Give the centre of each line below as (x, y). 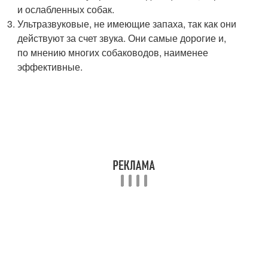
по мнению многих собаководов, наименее (113, 53)
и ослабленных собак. (66, 10)
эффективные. (50, 67)
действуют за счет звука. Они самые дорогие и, (122, 38)
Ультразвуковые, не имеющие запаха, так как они (127, 24)
